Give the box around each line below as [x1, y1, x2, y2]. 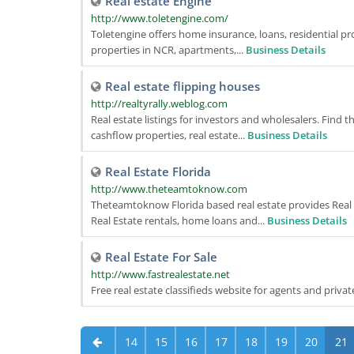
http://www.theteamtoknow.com [91, 182, 247, 196]
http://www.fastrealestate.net [91, 267, 230, 281]
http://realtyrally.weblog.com [91, 96, 228, 111]
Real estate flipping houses [105, 78, 260, 94]
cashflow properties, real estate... [91, 128, 247, 142]
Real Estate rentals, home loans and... [91, 213, 267, 228]
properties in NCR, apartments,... [91, 43, 246, 57]
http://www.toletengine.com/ [91, 11, 228, 25]
